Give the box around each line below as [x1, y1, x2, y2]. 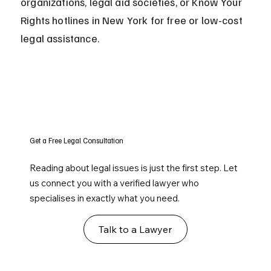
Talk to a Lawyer [99, 223, 172, 236]
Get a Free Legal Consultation [30, 135, 124, 146]
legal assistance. [21, 31, 99, 45]
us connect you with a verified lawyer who [30, 177, 200, 189]
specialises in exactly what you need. [30, 192, 180, 204]
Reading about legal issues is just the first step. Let [30, 162, 238, 174]
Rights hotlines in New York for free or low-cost [21, 13, 245, 27]
